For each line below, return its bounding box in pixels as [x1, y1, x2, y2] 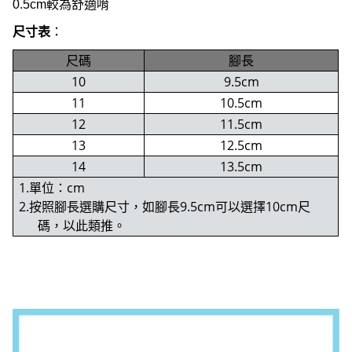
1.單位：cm [19, 178, 86, 196]
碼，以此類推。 [38, 216, 126, 234]
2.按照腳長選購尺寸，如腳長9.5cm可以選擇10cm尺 [19, 197, 311, 215]
